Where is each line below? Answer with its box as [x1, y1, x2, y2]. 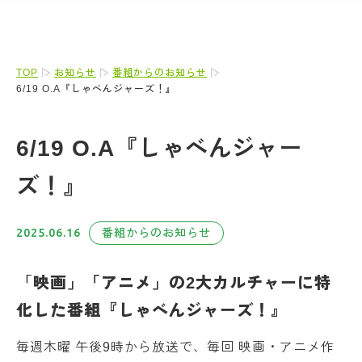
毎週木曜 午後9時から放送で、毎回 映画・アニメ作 [16, 340, 335, 354]
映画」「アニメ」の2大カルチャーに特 [33, 274, 331, 292]
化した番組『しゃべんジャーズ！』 [16, 301, 288, 319]
